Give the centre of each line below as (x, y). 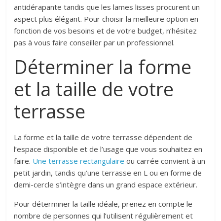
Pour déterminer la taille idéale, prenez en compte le (103, 204)
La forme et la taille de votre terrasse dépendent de (103, 137)
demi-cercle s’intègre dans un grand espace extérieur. (106, 185)
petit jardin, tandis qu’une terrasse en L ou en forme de (108, 173)
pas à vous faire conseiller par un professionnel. (94, 43)
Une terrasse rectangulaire (79, 161)
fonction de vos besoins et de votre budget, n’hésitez (106, 31)
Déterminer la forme (103, 67)
